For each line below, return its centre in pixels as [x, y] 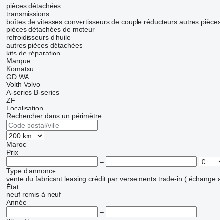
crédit [97, 179]
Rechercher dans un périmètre [54, 116]
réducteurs [160, 22]
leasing [75, 179]
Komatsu [20, 69]
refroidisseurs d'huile [38, 38]
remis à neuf [41, 195]
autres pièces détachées [44, 45]
